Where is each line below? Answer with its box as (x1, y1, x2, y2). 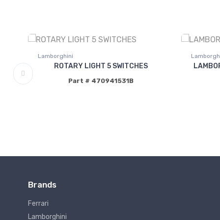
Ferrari (28, 199, 49, 208)
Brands (28, 180, 56, 190)
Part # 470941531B (68, 77, 134, 85)
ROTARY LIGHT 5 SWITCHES (54, 62, 148, 71)
